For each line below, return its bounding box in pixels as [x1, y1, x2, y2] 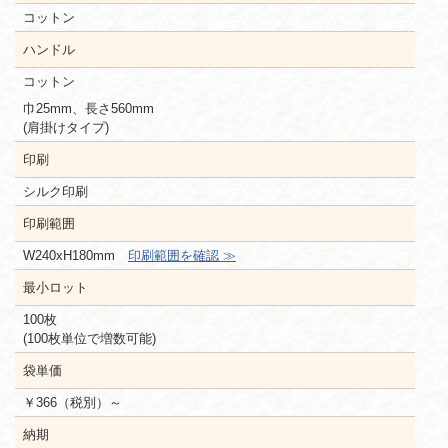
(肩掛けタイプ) [23, 119, 109, 135]
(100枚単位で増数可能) [23, 330, 156, 346]
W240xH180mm [23, 247, 128, 263]
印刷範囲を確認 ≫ [128, 247, 236, 263]
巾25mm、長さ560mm [23, 100, 154, 116]
